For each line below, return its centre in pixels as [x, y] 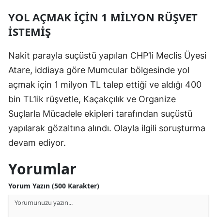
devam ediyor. [37, 142]
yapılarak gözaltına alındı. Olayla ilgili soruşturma [107, 128]
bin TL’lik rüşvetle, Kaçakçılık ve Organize [92, 99]
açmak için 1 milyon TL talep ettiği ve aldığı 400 [105, 84]
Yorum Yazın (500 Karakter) [54, 186]
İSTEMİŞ [30, 31]
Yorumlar [42, 169]
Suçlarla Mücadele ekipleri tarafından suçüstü [100, 113]
